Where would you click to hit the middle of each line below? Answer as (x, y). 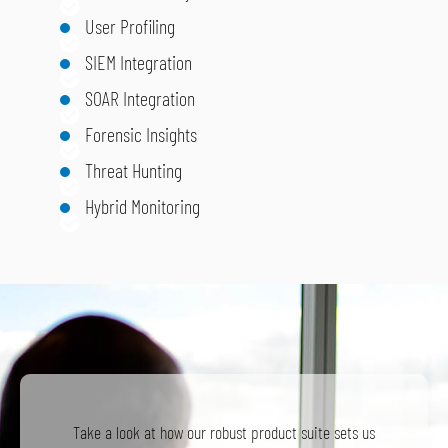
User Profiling (130, 26)
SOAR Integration (140, 98)
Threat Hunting (133, 170)
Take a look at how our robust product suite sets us (224, 432)
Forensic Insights (141, 134)
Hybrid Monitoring (142, 206)
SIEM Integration (138, 62)
